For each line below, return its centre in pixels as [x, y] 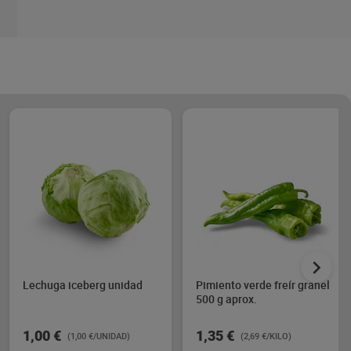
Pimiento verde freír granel [263, 285]
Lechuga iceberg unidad [83, 285]
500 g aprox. [226, 299]
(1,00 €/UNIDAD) [99, 336]
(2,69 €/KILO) [266, 336]
